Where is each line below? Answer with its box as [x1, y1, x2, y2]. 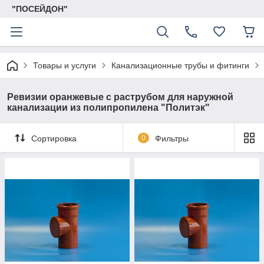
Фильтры [154, 133, 189, 143]
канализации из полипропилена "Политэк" [7, 103, 210, 113]
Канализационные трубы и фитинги [111, 61, 249, 70]
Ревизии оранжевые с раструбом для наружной [7, 92, 233, 102]
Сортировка [31, 133, 77, 143]
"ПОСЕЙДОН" [12, 4, 68, 14]
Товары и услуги [33, 61, 96, 70]
